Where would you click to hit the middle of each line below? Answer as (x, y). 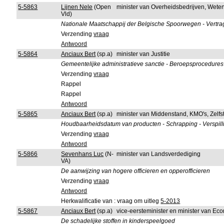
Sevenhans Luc (82, 154)
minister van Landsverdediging (159, 154)
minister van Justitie (143, 54)
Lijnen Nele (77, 7)
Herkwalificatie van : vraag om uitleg (111, 201)
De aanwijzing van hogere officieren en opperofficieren (136, 171)
